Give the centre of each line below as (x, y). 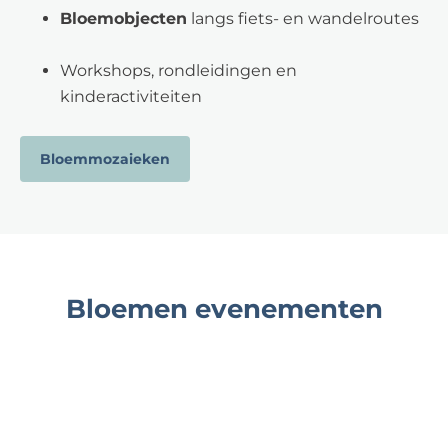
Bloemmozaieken (105, 159)
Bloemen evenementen (224, 309)
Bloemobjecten (123, 18)
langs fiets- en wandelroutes (303, 18)
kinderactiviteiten (131, 96)
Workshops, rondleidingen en (178, 70)
